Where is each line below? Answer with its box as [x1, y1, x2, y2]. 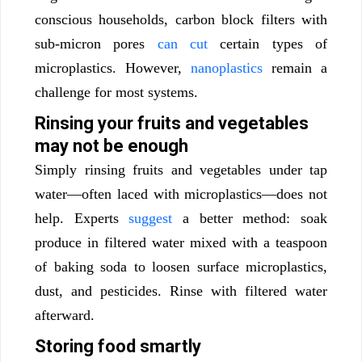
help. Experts [35, 210, 119, 227]
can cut [145, 36, 208, 53]
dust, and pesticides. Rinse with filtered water [35, 283, 327, 300]
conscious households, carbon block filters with [35, 11, 327, 28]
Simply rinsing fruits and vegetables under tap [35, 162, 327, 179]
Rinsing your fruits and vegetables [35, 113, 309, 134]
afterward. [35, 307, 95, 324]
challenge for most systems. [35, 84, 198, 101]
